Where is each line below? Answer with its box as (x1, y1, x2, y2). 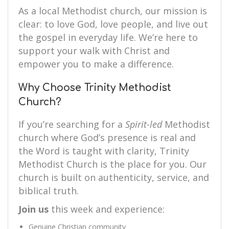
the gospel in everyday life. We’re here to (18, 31, 198, 43)
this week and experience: (49, 203, 165, 215)
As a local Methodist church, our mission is (18, 5, 207, 17)
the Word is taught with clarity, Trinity (18, 145, 189, 157)
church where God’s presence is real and (18, 131, 196, 144)
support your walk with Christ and (18, 44, 170, 57)
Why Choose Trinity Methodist (18, 82, 171, 93)
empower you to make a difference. (18, 58, 174, 70)
